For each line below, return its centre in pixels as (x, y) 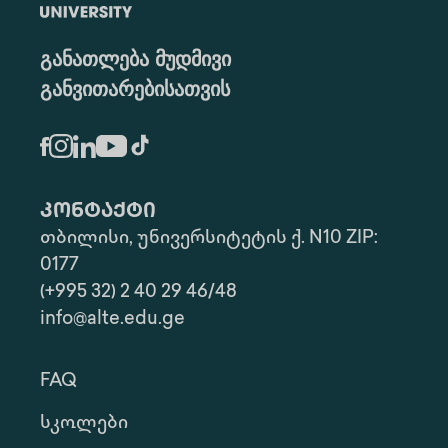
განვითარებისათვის (135, 91)
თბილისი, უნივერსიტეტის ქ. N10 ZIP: (209, 238)
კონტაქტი (98, 212)
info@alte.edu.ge (112, 319)
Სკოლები (84, 423)
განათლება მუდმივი (135, 61)
